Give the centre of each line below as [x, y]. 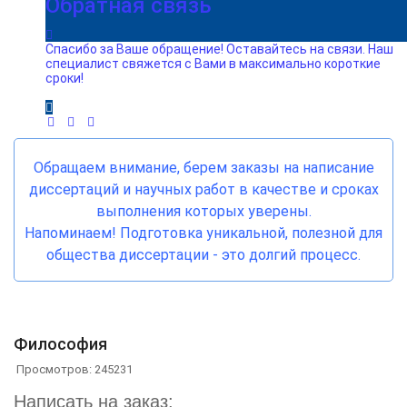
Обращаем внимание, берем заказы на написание [203, 168]
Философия [60, 344]
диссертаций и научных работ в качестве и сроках [203, 189]
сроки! [65, 78]
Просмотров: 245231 [74, 369]
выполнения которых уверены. [203, 211]
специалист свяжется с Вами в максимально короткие [213, 64]
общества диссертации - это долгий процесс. [203, 255]
